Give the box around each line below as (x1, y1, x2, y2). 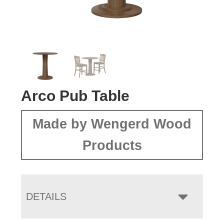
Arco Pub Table (21, 87, 130, 104)
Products (82, 138, 142, 153)
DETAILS (26, 191, 67, 202)
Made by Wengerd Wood (32, 116, 191, 132)
